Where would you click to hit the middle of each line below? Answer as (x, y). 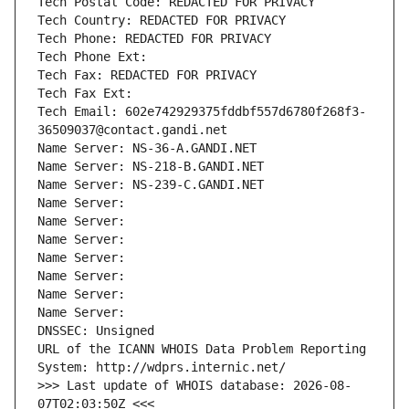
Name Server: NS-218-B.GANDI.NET (151, 167)
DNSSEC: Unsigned (96, 331)
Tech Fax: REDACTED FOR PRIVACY (147, 75)
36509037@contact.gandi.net (132, 130)
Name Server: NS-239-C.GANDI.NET (151, 185)
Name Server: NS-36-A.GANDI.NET (147, 148)
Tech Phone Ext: (92, 57)
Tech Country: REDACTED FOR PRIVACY (162, 21)
